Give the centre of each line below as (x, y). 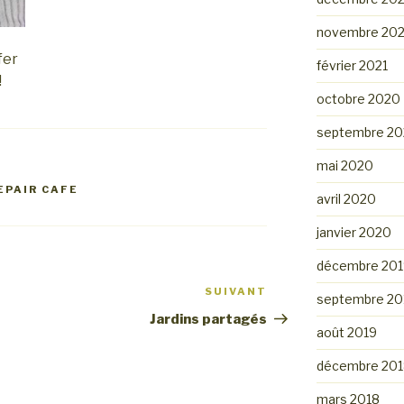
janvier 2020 (353, 232)
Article (293, 294)
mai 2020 (344, 165)
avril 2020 (346, 199)
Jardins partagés (209, 320)
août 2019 (346, 332)
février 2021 (352, 65)
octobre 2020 (358, 99)
